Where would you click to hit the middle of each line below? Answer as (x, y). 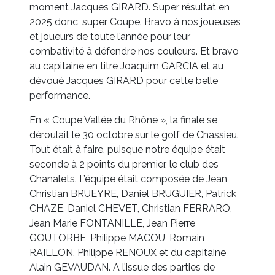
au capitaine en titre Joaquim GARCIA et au (126, 66)
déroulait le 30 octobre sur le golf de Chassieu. (134, 135)
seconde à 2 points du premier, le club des (124, 165)
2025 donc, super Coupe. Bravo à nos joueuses (135, 22)
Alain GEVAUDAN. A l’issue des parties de (122, 268)
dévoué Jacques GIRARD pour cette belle (124, 81)
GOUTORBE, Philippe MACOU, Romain (117, 238)
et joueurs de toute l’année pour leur (110, 37)
